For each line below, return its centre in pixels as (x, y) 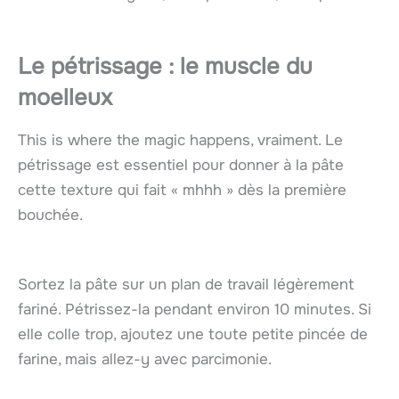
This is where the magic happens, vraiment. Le (180, 141)
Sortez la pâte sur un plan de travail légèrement (186, 284)
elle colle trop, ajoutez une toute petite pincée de (193, 334)
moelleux (65, 98)
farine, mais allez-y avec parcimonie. (145, 359)
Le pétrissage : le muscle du (165, 67)
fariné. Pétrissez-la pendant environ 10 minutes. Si (195, 309)
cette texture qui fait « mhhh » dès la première (182, 191)
